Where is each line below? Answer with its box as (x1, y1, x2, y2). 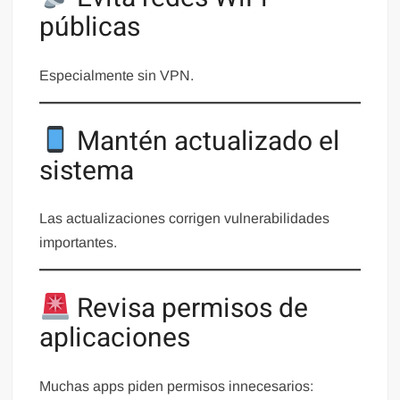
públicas (39, 8, 141, 48)
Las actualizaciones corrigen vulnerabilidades (39, 211, 330, 227)
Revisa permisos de (70, 289, 308, 329)
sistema (39, 151, 135, 191)
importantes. (39, 235, 118, 251)
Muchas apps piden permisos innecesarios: (39, 378, 314, 394)
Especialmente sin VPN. (39, 67, 195, 83)
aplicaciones (39, 319, 191, 359)
